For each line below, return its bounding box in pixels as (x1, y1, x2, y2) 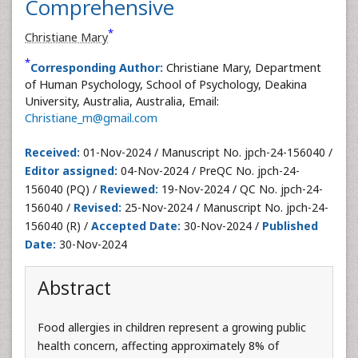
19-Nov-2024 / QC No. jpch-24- (158, 181, 323, 197)
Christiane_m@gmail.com (25, 109, 157, 125)
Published (262, 217, 318, 233)
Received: (25, 144, 80, 160)
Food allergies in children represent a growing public (38, 319, 306, 335)
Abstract (38, 274, 111, 300)
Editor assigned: (25, 162, 117, 178)
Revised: (74, 199, 121, 215)
